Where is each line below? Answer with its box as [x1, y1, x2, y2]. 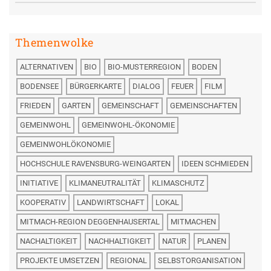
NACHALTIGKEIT [20, 236, 77, 246]
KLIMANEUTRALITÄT [69, 178, 141, 188]
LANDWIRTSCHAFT [77, 197, 145, 207]
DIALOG [132, 81, 160, 91]
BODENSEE [20, 81, 59, 91]
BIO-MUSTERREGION [108, 62, 181, 71]
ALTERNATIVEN [20, 62, 73, 71]
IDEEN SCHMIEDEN [181, 158, 249, 168]
